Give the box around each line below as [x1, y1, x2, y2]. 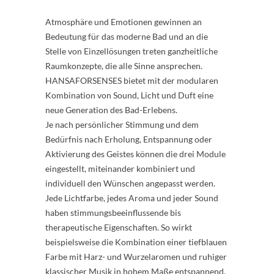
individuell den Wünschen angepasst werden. [45, 178, 215, 189]
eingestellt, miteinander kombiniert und [45, 163, 195, 174]
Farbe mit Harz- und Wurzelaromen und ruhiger [45, 251, 227, 262]
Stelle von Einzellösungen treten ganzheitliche [45, 46, 218, 57]
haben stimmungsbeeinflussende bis [45, 207, 181, 218]
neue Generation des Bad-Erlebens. [45, 105, 177, 116]
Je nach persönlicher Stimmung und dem [45, 119, 199, 130]
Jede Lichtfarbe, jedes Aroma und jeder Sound [45, 193, 218, 204]
